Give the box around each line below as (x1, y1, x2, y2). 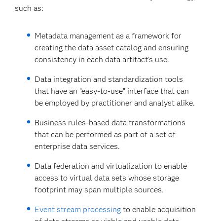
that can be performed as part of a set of (34, 130, 176, 139)
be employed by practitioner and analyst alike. (34, 98, 195, 108)
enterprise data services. (34, 142, 120, 151)
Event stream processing (34, 205, 121, 214)
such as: (15, 3, 44, 13)
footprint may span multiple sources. (34, 185, 164, 194)
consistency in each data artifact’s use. (34, 55, 169, 64)
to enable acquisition (120, 205, 196, 214)
